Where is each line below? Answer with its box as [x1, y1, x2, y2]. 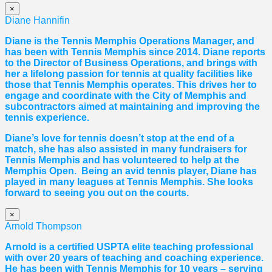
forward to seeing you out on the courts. [5, 188, 189, 199]
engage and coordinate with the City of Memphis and [5, 90, 246, 101]
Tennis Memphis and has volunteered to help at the [5, 155, 239, 166]
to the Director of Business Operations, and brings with [5, 58, 257, 69]
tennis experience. [5, 112, 89, 123]
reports [229, 47, 265, 58]
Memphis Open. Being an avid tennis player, [5, 166, 211, 177]
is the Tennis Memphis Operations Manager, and [32, 36, 254, 47]
